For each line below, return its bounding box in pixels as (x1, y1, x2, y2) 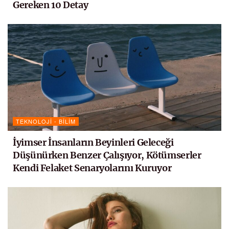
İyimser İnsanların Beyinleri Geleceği (13, 136, 174, 149)
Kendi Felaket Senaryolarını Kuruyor (13, 162, 172, 174)
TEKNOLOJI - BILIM (16, 117, 76, 126)
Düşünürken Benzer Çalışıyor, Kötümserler (13, 149, 201, 162)
